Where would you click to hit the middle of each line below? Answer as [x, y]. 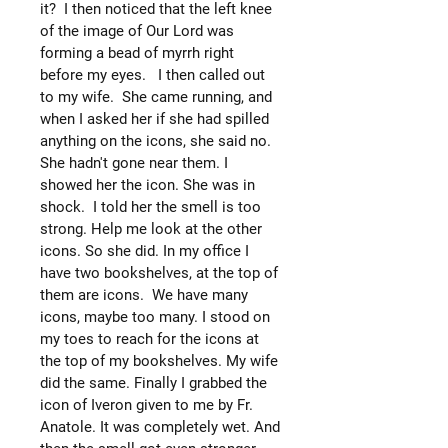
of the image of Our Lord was [137, 30]
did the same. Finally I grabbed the [153, 382]
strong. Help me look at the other [151, 228]
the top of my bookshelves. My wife [159, 360]
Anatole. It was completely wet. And [160, 426]
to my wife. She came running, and [156, 96]
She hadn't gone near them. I [134, 162]
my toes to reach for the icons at [149, 338]
